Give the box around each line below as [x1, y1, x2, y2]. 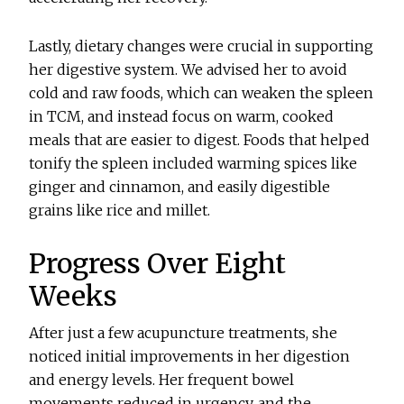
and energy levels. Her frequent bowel [29, 371, 295, 390]
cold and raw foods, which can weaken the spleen [29, 84, 374, 103]
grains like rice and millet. [29, 201, 211, 220]
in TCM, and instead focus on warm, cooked [29, 107, 335, 126]
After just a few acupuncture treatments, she [29, 324, 338, 343]
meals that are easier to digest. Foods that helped [29, 131, 371, 150]
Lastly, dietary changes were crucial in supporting [29, 37, 374, 56]
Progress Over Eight [29, 246, 287, 281]
